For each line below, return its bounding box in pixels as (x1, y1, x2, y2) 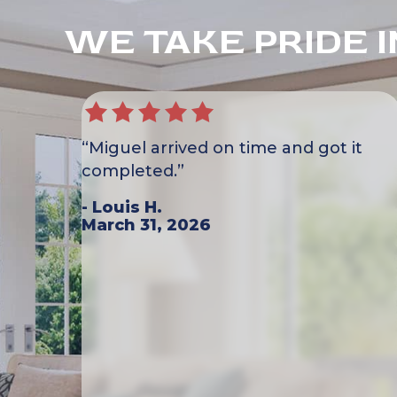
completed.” (82, 161, 184, 182)
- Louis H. (82, 198, 162, 218)
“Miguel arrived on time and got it (82, 138, 362, 159)
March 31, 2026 (82, 215, 211, 236)
